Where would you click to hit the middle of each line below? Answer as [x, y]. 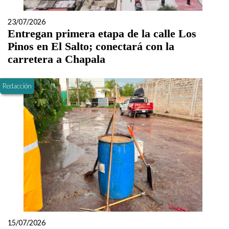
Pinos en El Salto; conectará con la [91, 46]
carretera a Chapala [56, 59]
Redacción [17, 86]
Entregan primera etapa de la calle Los [102, 33]
